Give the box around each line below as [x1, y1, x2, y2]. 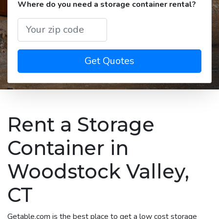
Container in [7, 135, 129, 160]
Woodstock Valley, [7, 159, 189, 183]
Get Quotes [85, 54, 134, 67]
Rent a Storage [7, 112, 154, 136]
